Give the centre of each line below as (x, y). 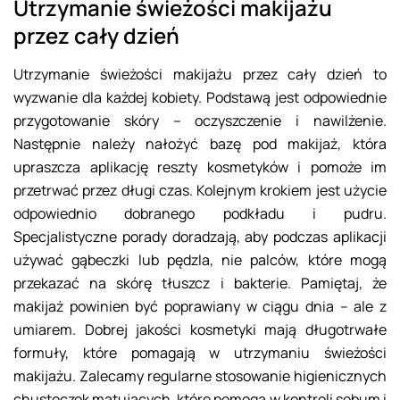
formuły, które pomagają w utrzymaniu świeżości (200, 353)
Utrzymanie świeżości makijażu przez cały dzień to (200, 75)
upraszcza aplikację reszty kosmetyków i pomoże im (200, 167)
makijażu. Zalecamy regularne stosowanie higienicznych (200, 376)
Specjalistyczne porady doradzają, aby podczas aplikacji (200, 237)
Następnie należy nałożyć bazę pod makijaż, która (200, 144)
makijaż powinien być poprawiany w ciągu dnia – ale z (200, 307)
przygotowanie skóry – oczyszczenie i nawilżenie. (200, 121)
